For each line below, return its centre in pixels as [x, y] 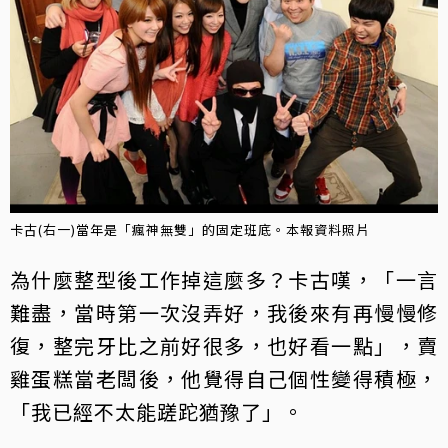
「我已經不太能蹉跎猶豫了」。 [157, 412]
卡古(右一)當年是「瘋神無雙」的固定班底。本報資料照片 [190, 230]
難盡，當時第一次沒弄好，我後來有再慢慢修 [224, 313]
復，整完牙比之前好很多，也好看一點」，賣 [224, 346]
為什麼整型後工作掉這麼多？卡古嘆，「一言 [224, 280]
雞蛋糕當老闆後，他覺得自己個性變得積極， [224, 379]
